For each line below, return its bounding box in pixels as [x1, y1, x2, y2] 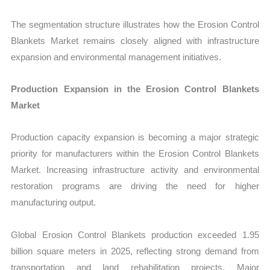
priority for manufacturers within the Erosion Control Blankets [11, 148, 259, 159]
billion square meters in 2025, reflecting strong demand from [11, 245, 259, 256]
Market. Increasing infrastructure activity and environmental [11, 165, 259, 175]
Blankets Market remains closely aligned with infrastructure [11, 35, 259, 46]
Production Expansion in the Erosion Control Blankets [11, 84, 259, 95]
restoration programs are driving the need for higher [11, 181, 259, 192]
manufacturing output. [11, 197, 96, 208]
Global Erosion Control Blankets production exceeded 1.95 [11, 229, 259, 240]
